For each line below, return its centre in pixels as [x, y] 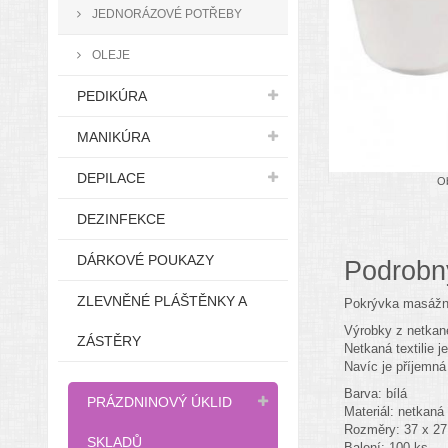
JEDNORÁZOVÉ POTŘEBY [165, 13]
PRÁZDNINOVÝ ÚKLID [159, 402]
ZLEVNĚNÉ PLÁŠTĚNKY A [162, 301]
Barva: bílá [375, 393]
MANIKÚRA [113, 137]
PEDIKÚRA [112, 96]
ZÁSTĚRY [109, 341]
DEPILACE [111, 178]
